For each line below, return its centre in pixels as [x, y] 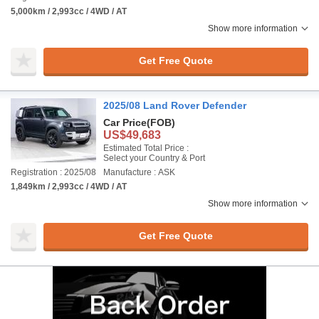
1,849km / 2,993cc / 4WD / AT [69, 187]
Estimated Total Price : [146, 148]
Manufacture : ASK [139, 172]
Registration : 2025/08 [53, 172]
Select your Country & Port [154, 158]
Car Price [125, 122]
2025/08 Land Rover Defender [175, 105]
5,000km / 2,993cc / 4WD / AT [69, 11]
